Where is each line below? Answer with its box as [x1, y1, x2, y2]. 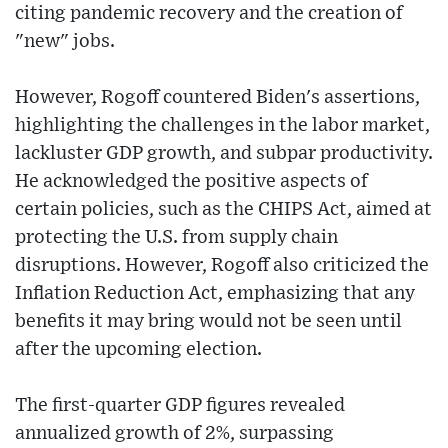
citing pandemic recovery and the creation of [15, 4, 403, 24]
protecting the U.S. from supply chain [15, 228, 338, 248]
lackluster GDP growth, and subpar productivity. [15, 144, 433, 164]
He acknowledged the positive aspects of [15, 172, 368, 192]
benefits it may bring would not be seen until [15, 312, 402, 332]
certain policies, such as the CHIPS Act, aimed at [15, 200, 432, 220]
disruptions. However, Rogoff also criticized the [15, 256, 429, 276]
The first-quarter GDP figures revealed [15, 396, 345, 416]
